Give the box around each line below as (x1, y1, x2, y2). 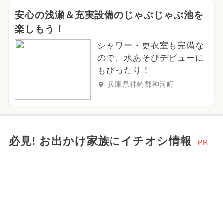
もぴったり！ (97, 65, 151, 75)
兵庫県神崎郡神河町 (107, 80, 175, 89)
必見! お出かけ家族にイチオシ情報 (8, 135, 192, 148)
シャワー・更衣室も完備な (97, 40, 205, 50)
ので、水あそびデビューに (97, 53, 205, 63)
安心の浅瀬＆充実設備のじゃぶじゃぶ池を (14, 9, 204, 20)
